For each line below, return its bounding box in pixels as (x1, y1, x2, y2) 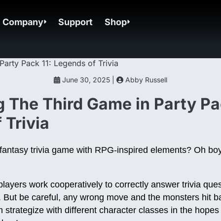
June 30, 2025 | (60, 75, 116, 84)
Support (58, 16, 93, 27)
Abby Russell (123, 75, 167, 84)
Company (2, 16, 44, 27)
